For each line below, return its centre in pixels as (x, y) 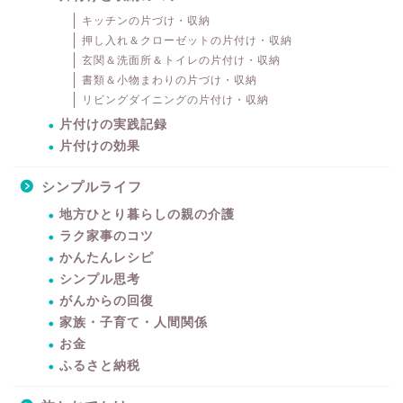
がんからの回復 (107, 300)
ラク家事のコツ (107, 236)
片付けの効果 (100, 146)
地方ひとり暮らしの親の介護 (147, 214)
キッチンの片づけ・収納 (146, 20)
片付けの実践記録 (113, 124)
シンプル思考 (100, 279)
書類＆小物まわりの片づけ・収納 (170, 80)
